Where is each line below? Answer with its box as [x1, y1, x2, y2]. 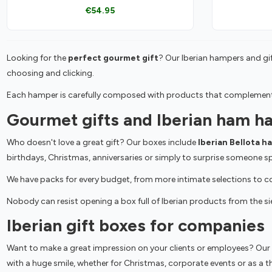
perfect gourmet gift [67, 53, 158, 64]
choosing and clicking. [6, 68, 94, 79]
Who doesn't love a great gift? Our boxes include [6, 137, 198, 148]
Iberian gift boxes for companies [6, 215, 265, 236]
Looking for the [6, 53, 68, 64]
